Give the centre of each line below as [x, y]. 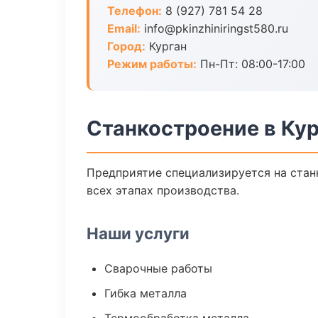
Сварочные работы [158, 268]
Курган [166, 46]
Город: [126, 46]
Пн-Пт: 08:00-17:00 [251, 64]
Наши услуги [138, 233]
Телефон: [135, 11]
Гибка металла [146, 293]
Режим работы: [152, 64]
